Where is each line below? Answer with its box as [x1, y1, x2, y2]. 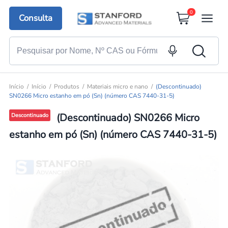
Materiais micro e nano [87, 82, 148, 91]
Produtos [53, 82, 79, 91]
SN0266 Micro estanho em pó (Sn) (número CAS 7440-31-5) [9, 92, 175, 100]
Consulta [19, 12, 53, 24]
